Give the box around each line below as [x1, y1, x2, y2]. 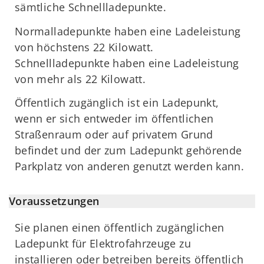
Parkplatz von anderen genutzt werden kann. [15, 159, 245, 174]
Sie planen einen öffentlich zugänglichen [15, 220, 225, 235]
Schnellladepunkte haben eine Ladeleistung [15, 55, 239, 70]
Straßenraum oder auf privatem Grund [15, 127, 213, 142]
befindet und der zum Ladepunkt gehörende [15, 143, 242, 158]
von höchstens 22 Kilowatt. [15, 39, 154, 54]
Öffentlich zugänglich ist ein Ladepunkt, [15, 95, 219, 110]
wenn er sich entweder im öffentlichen [15, 111, 214, 126]
